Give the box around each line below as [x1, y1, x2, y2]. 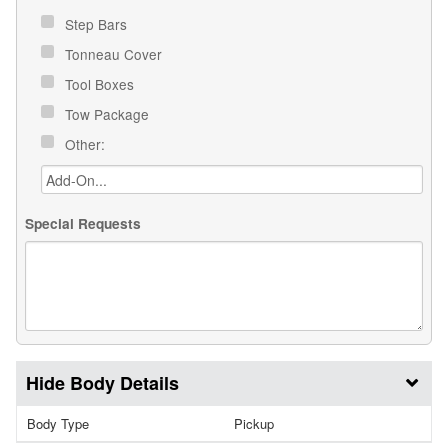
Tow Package [65, 104, 153, 125]
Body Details [70, 369, 179, 396]
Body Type [27, 413, 89, 433]
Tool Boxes [65, 74, 138, 95]
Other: [65, 134, 109, 155]
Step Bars [65, 14, 131, 35]
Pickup [234, 413, 274, 433]
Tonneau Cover [65, 44, 166, 65]
